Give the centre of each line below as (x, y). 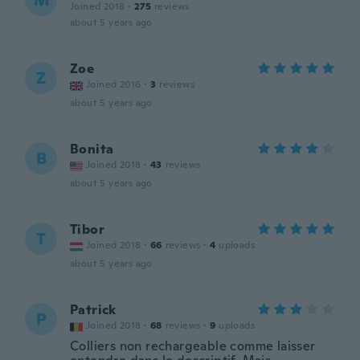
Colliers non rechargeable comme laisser (193, 346)
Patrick (93, 310)
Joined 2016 (114, 84)
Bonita (92, 149)
